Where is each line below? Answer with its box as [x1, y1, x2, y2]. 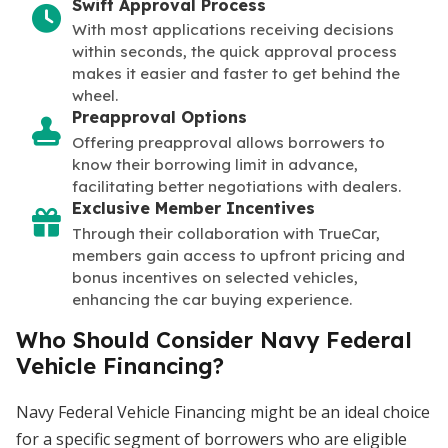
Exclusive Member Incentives [72, 198, 315, 219]
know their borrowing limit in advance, [72, 155, 358, 175]
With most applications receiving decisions [72, 20, 394, 40]
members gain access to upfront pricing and [72, 245, 405, 265]
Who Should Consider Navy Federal [16, 325, 412, 354]
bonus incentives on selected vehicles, [72, 267, 358, 287]
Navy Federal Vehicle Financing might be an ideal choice [16, 400, 430, 423]
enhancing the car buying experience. [72, 289, 352, 309]
